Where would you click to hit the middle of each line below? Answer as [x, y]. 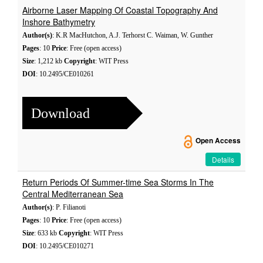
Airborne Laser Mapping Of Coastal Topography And [120, 10]
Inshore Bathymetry [59, 22]
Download [60, 113]
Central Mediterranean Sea [73, 194]
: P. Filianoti [69, 207]
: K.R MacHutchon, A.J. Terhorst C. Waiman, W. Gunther [133, 35]
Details [223, 159]
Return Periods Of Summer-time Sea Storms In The [118, 182]
